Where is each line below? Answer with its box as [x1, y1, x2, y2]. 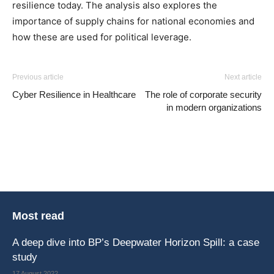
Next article [224, 73, 262, 81]
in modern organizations [166, 102, 262, 113]
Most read [12, 210, 64, 222]
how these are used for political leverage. [12, 31, 191, 43]
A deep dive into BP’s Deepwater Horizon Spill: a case [12, 237, 259, 248]
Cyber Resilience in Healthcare [12, 89, 136, 100]
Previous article [12, 73, 64, 81]
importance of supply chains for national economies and [12, 15, 254, 27]
